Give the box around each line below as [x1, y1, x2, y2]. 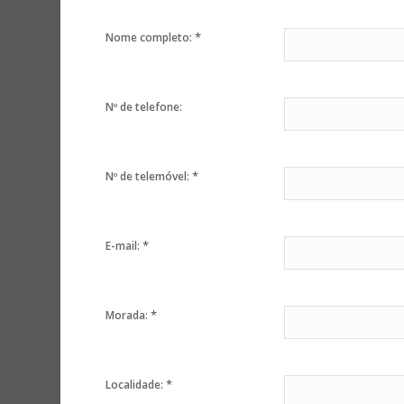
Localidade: [106, 377, 167, 393]
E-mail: [106, 238, 143, 254]
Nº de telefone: [106, 99, 183, 115]
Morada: [106, 308, 151, 324]
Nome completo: [106, 30, 196, 46]
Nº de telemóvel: [106, 169, 193, 185]
